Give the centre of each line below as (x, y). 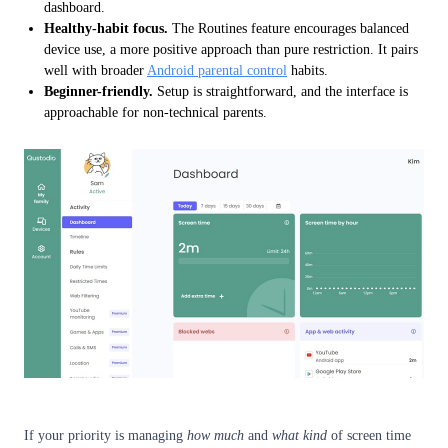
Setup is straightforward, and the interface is (280, 91)
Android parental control (217, 70)
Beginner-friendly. (98, 91)
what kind (299, 435)
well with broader (95, 70)
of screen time (369, 435)
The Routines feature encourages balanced (288, 28)
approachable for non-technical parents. (155, 112)
